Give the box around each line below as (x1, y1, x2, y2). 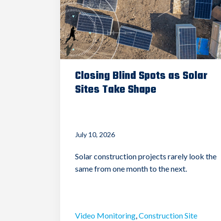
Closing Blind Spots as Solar (75, 67, 208, 84)
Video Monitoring (75, 210, 136, 220)
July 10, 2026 (75, 130, 115, 139)
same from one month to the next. (75, 163, 187, 173)
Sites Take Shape (75, 81, 156, 98)
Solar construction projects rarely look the (75, 151, 217, 161)
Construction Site (139, 210, 197, 220)
